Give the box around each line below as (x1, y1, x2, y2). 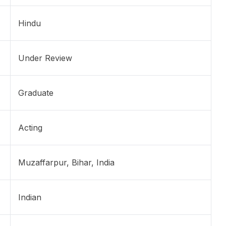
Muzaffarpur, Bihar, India (18, 157, 115, 168)
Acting (18, 123, 42, 133)
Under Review (18, 53, 72, 64)
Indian (18, 192, 41, 203)
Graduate (18, 88, 53, 98)
